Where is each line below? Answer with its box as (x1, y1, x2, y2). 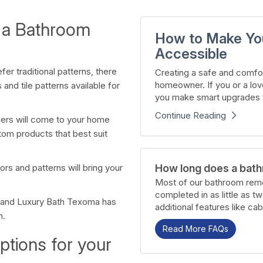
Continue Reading (155, 110, 226, 121)
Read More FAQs (163, 224, 228, 234)
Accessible (155, 45, 227, 62)
